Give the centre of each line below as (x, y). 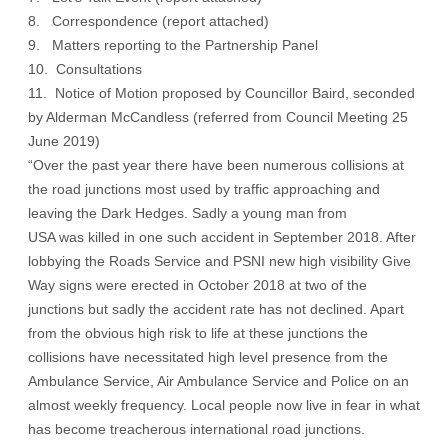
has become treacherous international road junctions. (196, 429)
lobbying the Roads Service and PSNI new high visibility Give (219, 261)
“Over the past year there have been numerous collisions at (216, 165)
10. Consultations (85, 69)
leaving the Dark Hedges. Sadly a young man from (187, 213)
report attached (215, 21)
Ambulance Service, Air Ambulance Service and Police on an (218, 381)
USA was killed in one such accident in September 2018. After (222, 237)
